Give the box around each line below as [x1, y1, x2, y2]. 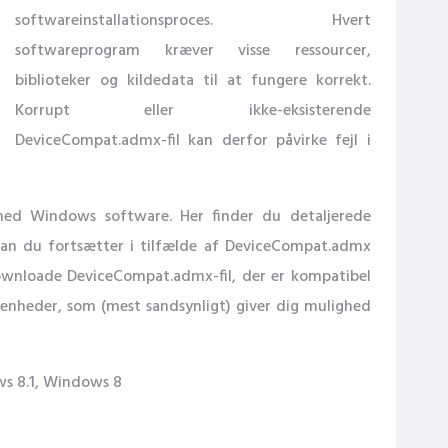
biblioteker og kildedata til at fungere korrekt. [15, 68, 371, 94]
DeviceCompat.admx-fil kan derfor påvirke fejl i [15, 128, 371, 154]
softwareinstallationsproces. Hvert [15, 8, 371, 34]
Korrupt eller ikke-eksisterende [15, 98, 371, 124]
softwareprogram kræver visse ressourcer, [15, 38, 371, 64]
